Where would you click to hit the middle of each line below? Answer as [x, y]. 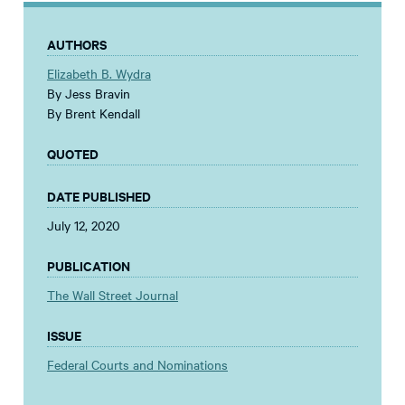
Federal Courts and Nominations [137, 365]
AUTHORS [77, 44]
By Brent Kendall [94, 113]
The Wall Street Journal [113, 295]
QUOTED [73, 154]
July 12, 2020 [84, 226]
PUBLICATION [89, 266]
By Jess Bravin [89, 94]
